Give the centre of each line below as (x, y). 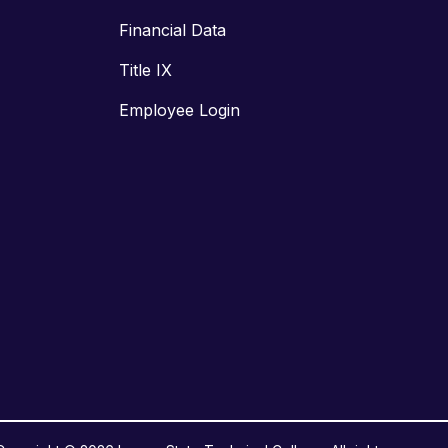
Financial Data (172, 30)
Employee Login (179, 110)
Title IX (145, 70)
